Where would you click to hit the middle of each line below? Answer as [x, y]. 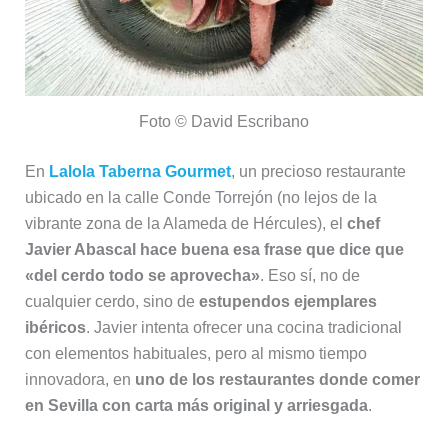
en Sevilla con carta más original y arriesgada [196, 406]
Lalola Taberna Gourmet [139, 172]
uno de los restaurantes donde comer [277, 380]
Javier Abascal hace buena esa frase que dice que [214, 250]
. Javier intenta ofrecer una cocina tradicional [243, 328]
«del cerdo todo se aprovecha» [142, 276]
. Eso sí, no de [309, 276]
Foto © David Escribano [224, 122]
